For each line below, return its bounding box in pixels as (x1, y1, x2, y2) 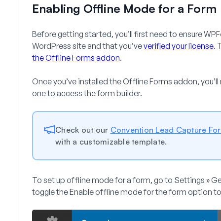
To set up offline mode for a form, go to (32, 175, 174, 185)
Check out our (55, 125, 110, 135)
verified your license (144, 41, 214, 51)
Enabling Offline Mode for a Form (32, 1, 217, 16)
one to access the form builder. (32, 88, 142, 99)
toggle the (32, 187, 70, 197)
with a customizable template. (55, 137, 167, 147)
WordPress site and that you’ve (32, 41, 144, 51)
